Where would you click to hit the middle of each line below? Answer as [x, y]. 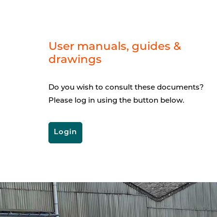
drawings [75, 60]
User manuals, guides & [115, 47]
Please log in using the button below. [116, 101]
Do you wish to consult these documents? [126, 88]
